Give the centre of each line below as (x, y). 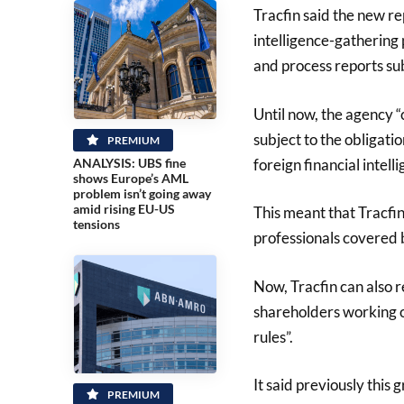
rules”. (273, 336)
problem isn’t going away (142, 193)
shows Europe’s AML (130, 178)
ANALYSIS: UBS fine (129, 162)
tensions (96, 224)
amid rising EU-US (124, 208)
